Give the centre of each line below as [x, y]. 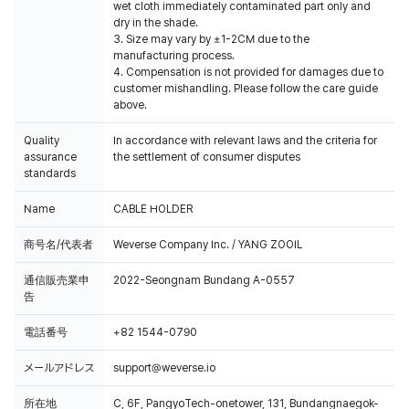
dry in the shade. [156, 23]
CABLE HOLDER [153, 209]
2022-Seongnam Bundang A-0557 [204, 280]
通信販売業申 [57, 280]
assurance [50, 157]
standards [50, 173]
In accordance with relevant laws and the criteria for [245, 141]
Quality [42, 141]
